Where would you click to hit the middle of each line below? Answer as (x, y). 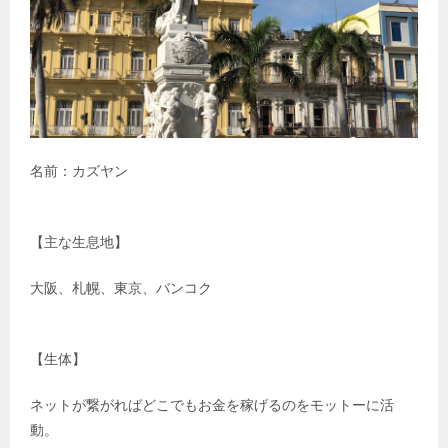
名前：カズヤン (79, 171)
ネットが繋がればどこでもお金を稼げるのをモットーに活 (212, 405)
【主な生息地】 (79, 242)
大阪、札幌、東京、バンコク (121, 288)
